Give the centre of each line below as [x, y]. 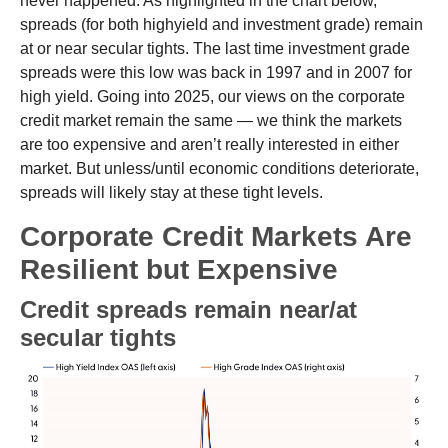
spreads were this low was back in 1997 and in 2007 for [216, 72]
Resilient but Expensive [179, 269]
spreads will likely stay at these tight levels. [171, 192]
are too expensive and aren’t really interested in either [209, 144]
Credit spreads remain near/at [188, 309]
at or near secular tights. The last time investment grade [215, 48]
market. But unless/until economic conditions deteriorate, [219, 168]
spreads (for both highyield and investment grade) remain [221, 24]
